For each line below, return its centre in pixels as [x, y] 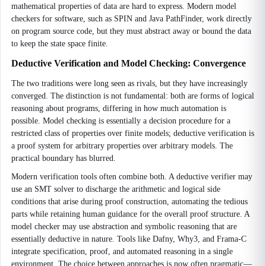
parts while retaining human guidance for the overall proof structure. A [130, 214]
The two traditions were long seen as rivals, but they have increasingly [129, 83]
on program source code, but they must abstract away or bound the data [131, 31]
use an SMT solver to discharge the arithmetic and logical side [116, 189]
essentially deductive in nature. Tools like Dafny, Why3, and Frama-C [129, 239]
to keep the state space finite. [60, 44]
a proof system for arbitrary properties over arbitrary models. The [122, 146]
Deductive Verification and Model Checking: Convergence [129, 63]
